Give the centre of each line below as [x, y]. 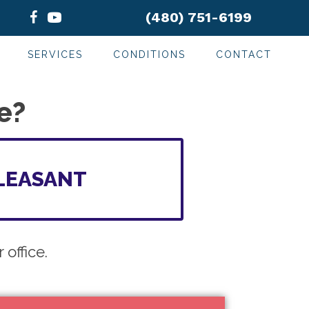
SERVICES [55, 54]
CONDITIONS [149, 54]
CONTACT [244, 54]
